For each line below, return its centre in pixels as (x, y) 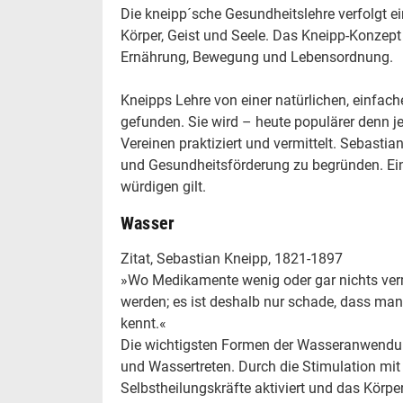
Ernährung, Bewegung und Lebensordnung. (257, 57)
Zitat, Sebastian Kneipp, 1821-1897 (232, 259)
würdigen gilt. (163, 187)
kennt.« (143, 323)
